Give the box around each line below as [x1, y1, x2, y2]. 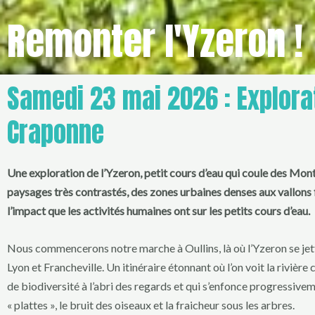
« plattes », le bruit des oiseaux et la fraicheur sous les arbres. [7, 297, 295, 311]
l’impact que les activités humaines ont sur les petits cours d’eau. [7, 204, 310, 217]
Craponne [7, 112, 104, 152]
